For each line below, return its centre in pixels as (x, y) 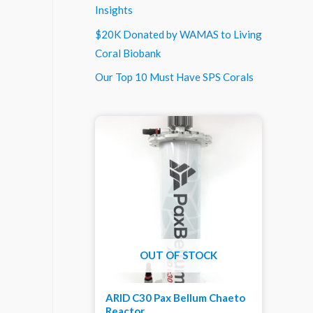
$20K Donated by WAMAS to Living (179, 34)
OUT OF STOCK (179, 255)
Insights (114, 10)
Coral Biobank (128, 53)
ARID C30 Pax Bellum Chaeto (175, 298)
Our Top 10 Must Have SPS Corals (174, 77)
